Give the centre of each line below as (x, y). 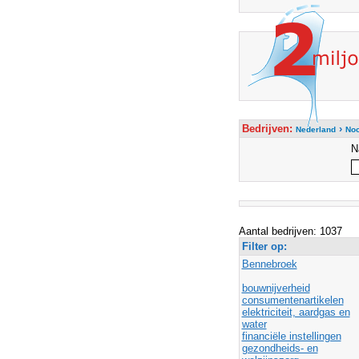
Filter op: (266, 246)
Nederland (315, 129)
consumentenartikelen (292, 300)
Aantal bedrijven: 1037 (290, 231)
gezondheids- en (280, 348)
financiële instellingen (291, 336)
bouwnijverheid (276, 288)
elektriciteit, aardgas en (296, 312)
